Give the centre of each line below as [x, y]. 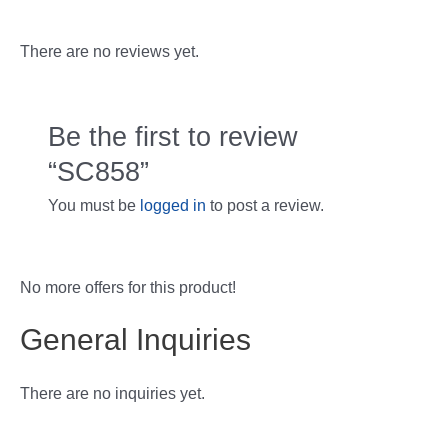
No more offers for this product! [128, 288]
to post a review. [264, 206]
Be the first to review [172, 136]
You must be [93, 206]
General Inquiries [135, 339]
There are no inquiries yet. [112, 393]
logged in [172, 206]
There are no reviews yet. [109, 52]
